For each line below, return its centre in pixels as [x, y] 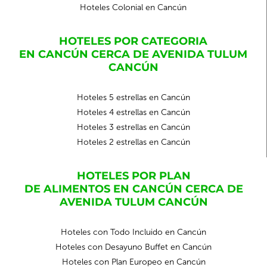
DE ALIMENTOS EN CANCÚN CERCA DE [133, 189]
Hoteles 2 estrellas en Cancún [133, 142]
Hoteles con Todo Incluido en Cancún [133, 232]
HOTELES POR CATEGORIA [133, 41]
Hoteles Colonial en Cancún [133, 7]
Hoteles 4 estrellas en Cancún [133, 112]
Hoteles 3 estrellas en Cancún [133, 127]
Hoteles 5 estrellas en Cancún [133, 97]
